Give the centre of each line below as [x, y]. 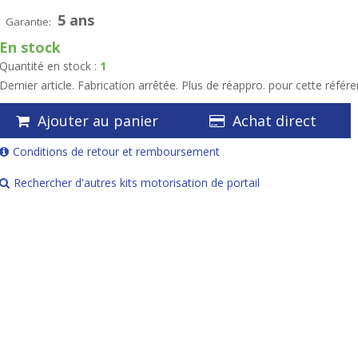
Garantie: [29, 22]
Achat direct [274, 121]
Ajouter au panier [98, 121]
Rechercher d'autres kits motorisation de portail [137, 183]
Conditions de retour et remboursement [116, 151]
